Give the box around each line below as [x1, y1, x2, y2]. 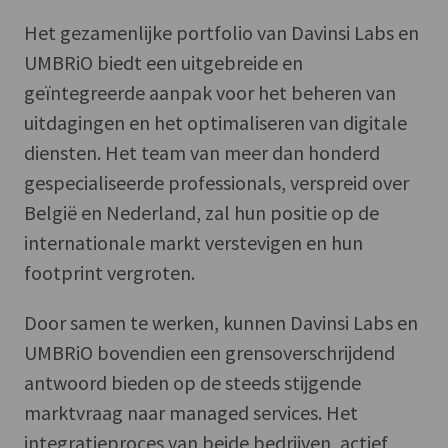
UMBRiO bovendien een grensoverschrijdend [24, 340, 395, 366]
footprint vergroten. [24, 260, 195, 286]
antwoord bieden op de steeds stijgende [24, 370, 361, 396]
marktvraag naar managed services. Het [24, 400, 358, 426]
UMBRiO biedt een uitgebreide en [24, 50, 303, 76]
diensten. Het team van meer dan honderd [24, 140, 380, 166]
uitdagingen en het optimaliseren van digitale [24, 110, 407, 136]
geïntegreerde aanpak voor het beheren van [24, 80, 396, 106]
